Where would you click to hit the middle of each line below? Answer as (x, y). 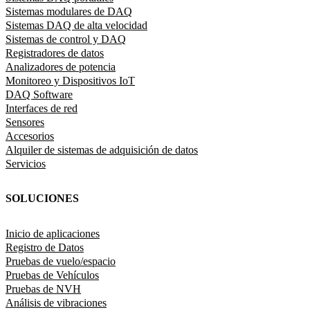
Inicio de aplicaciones (53, 233)
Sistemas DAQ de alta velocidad (76, 25)
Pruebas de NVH (43, 289)
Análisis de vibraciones (56, 302)
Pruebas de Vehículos (52, 275)
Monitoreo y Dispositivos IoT (70, 80)
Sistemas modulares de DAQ (69, 11)
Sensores (25, 122)
